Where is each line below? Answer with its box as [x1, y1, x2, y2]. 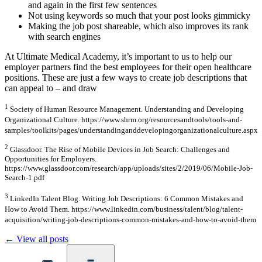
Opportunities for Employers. [5, 154, 96, 164]
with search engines [28, 31, 101, 42]
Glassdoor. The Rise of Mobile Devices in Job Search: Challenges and [8, 145, 230, 154]
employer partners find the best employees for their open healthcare [5, 61, 251, 72]
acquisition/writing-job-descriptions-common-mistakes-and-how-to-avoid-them [5, 215, 256, 224]
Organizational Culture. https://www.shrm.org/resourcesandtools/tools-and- [5, 115, 242, 125]
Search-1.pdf [5, 173, 44, 182]
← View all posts [5, 233, 68, 244]
